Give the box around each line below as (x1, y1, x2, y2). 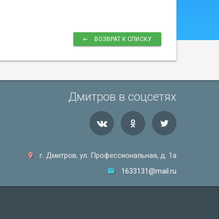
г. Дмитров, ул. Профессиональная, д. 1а (38, 151, 176, 160)
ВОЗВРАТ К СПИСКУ (92, 36, 152, 43)
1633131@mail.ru (121, 167, 176, 175)
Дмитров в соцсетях (68, 90, 176, 104)
